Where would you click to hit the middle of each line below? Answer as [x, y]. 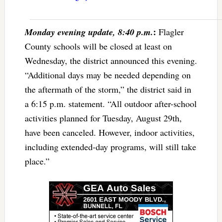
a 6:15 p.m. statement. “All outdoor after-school [111, 104]
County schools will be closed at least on [98, 46]
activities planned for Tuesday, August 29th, [103, 118]
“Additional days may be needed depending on [108, 75]
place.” [37, 161]
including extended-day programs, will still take [110, 147]
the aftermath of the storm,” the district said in [108, 89]
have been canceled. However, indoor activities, [110, 133]
